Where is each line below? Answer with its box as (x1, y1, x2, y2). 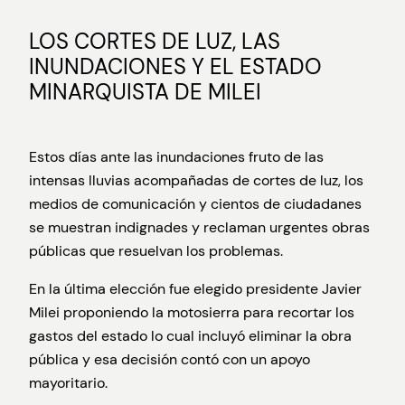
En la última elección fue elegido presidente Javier (29, 279, 362, 299)
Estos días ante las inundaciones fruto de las (29, 147, 324, 167)
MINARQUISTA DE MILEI (29, 78, 261, 106)
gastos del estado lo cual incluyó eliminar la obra (29, 326, 352, 346)
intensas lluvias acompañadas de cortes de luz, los (29, 171, 363, 191)
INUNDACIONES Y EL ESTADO (29, 52, 322, 80)
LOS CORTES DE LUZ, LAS (29, 27, 280, 55)
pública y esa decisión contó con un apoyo (29, 350, 310, 370)
